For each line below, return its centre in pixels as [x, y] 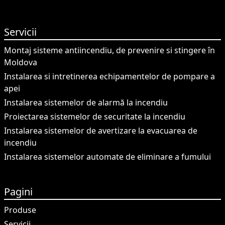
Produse [20, 210]
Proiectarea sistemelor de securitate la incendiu [95, 117]
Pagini [18, 192]
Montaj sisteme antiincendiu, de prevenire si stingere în [109, 50]
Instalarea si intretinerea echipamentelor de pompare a [109, 76]
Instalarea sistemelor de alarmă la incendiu [86, 102]
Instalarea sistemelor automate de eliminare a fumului [107, 157]
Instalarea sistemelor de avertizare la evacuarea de [101, 131]
